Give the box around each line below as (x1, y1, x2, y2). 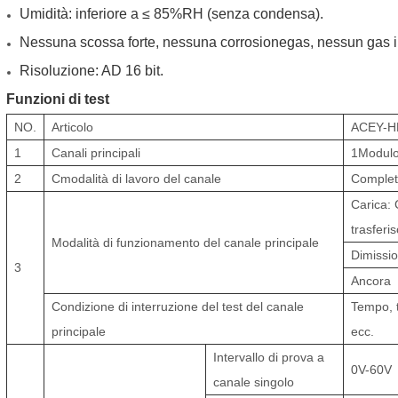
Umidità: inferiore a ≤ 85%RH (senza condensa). (20, 5, 324, 21)
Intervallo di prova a (213, 349, 325, 364)
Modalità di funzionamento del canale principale (52, 235, 320, 250)
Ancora (351, 273, 392, 288)
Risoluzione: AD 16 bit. (20, 62, 164, 78)
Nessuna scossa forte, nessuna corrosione (20, 34, 288, 50)
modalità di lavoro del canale (60, 171, 222, 186)
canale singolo (213, 374, 295, 389)
